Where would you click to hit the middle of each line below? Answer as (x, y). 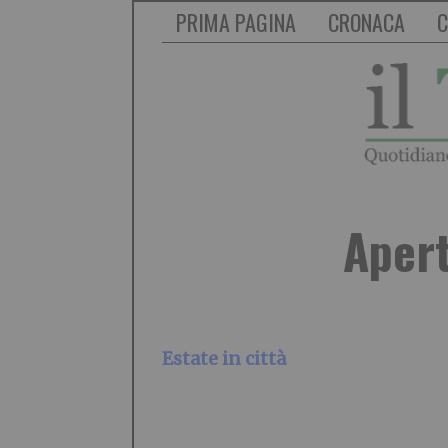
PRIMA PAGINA (236, 22)
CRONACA (366, 22)
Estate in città (224, 359)
